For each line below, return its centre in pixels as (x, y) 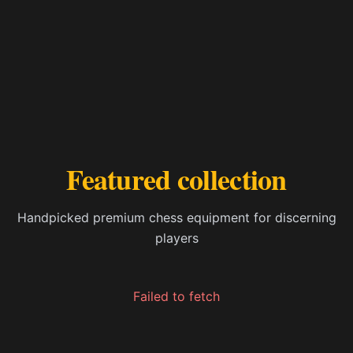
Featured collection (176, 179)
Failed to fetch (176, 297)
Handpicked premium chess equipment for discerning (176, 218)
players (176, 238)
